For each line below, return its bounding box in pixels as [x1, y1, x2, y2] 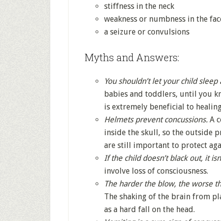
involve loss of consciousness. [104, 166, 208, 176]
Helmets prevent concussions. [104, 115, 208, 124]
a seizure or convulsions [104, 27, 189, 37]
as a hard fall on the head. [104, 205, 195, 214]
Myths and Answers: [84, 51, 179, 64]
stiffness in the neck [104, 1, 174, 11]
